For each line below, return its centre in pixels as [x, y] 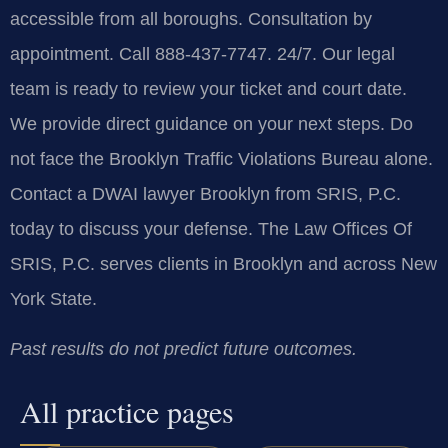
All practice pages [127, 411]
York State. [53, 299]
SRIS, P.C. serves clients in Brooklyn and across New [223, 264]
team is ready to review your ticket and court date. [208, 89]
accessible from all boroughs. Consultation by [191, 19]
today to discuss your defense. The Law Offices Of [211, 229]
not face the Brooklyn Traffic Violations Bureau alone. [221, 159]
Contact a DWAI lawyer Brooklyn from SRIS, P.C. [205, 194]
